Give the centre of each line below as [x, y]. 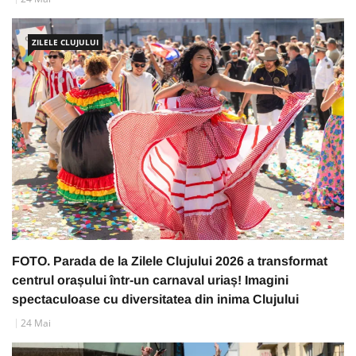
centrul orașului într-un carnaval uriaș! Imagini [150, 281]
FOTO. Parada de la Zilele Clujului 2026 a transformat [170, 261]
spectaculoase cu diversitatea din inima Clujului [155, 300]
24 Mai [36, 323]
